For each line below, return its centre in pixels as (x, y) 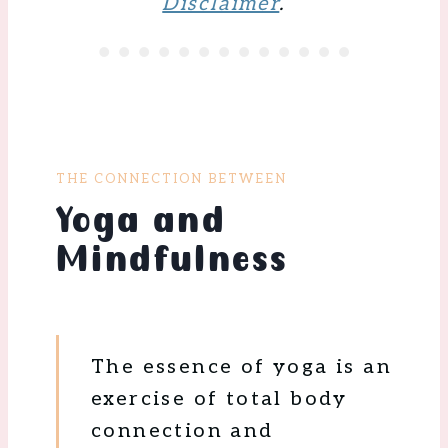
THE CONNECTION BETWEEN (171, 178)
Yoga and (141, 220)
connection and (182, 430)
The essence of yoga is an (241, 366)
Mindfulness (172, 259)
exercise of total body (219, 398)
